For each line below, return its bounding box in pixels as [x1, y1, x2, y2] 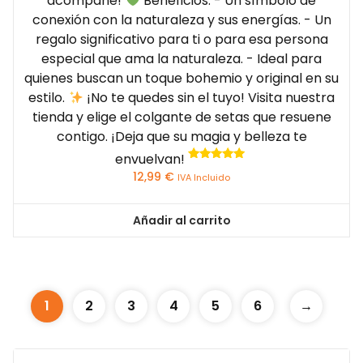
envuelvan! [114, 149, 188, 169]
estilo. [28, 88, 69, 107]
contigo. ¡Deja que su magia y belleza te [56, 127, 307, 146]
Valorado [198, 162, 238, 174]
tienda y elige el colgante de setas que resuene [32, 108, 331, 126]
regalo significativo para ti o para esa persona [35, 30, 328, 49]
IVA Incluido [177, 170, 230, 184]
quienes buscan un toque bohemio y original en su [24, 69, 339, 88]
